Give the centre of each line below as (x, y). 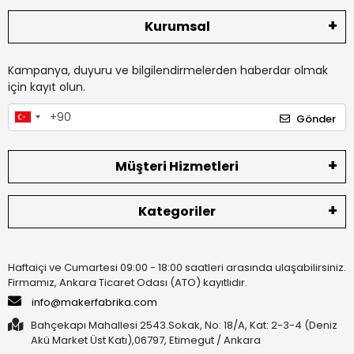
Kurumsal (177, 26)
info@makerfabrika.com (94, 303)
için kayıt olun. (47, 87)
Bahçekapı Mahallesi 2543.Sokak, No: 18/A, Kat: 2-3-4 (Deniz (184, 326)
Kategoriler (177, 212)
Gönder (316, 119)
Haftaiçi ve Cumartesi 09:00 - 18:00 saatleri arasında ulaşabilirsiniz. (177, 268)
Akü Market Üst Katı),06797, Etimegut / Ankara (146, 341)
